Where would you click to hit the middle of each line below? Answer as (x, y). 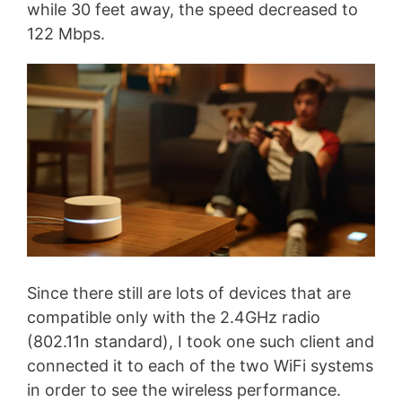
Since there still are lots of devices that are (189, 293)
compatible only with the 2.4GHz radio (174, 317)
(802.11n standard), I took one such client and (201, 341)
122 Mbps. (66, 33)
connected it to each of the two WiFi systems (200, 365)
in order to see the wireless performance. (184, 389)
